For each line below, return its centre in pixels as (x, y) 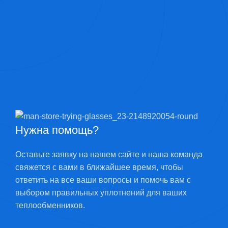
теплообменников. (50, 206)
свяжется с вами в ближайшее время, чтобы (99, 167)
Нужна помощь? (57, 130)
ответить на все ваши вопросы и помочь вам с (103, 180)
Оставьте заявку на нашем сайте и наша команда (109, 155)
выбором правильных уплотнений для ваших (101, 193)
